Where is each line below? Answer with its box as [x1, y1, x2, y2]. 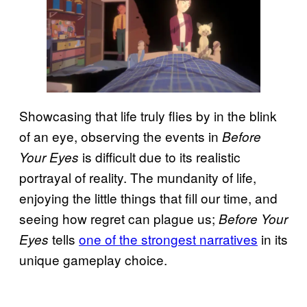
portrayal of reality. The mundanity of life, [19, 167, 256, 186]
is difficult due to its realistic [79, 147, 241, 166]
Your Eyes [19, 147, 79, 166]
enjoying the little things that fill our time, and [19, 188, 278, 207]
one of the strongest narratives [79, 229, 258, 248]
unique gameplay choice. [19, 249, 167, 269]
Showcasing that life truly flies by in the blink [19, 106, 277, 125]
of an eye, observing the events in [19, 126, 222, 145]
